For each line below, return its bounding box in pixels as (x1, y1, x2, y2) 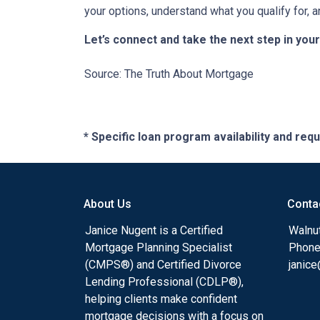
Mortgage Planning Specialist (85, 241, 232, 255)
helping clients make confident (85, 292, 237, 306)
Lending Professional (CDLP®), (85, 275, 244, 289)
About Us (84, 197, 131, 211)
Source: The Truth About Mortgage (84, 67, 254, 81)
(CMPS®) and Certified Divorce (85, 258, 241, 272)
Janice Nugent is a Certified (85, 224, 223, 238)
